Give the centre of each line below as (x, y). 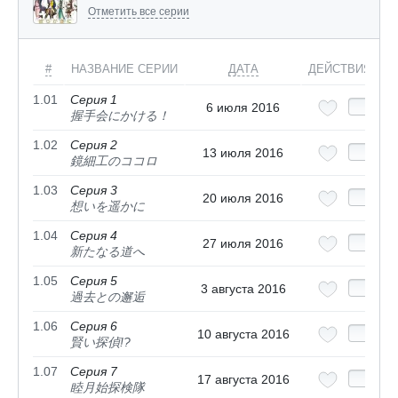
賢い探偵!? (100, 342)
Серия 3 (94, 190)
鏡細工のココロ (114, 160)
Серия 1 (94, 99)
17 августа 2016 (243, 379)
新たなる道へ (107, 251)
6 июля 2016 (243, 107)
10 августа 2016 (243, 334)
